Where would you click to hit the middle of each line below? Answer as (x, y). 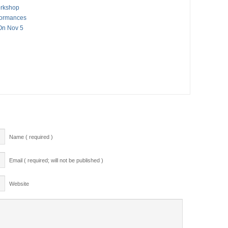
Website (19, 183)
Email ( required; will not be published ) (56, 160)
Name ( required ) (31, 137)
